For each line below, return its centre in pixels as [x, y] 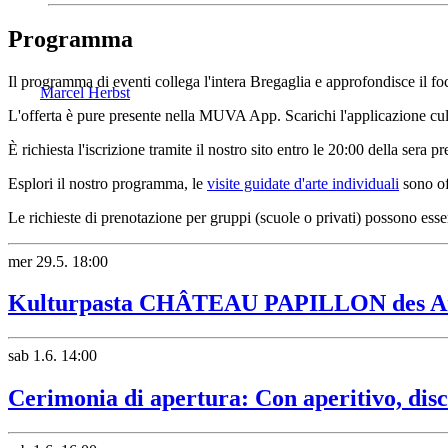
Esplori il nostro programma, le [107, 183]
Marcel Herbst [85, 92]
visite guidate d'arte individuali [303, 183]
